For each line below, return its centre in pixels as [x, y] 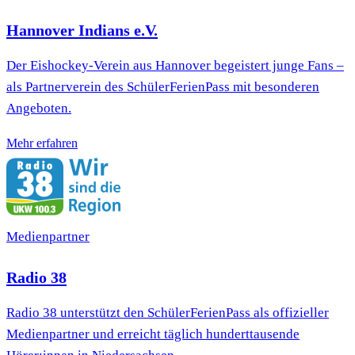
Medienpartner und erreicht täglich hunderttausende [153, 334]
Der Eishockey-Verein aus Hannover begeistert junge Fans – [175, 66]
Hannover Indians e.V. [82, 31]
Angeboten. [39, 109]
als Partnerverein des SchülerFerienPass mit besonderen [163, 87]
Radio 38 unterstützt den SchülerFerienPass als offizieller [168, 312]
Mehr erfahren [42, 143]
